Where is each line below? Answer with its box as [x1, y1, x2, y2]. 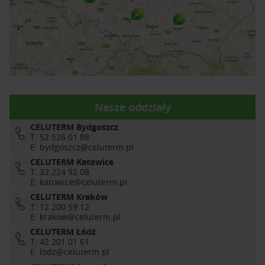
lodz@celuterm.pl [40, 246, 109, 258]
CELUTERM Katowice [30, 156, 114, 167]
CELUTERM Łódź [30, 226, 96, 238]
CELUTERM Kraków [30, 191, 108, 203]
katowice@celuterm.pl [40, 176, 127, 188]
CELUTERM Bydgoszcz [30, 121, 118, 132]
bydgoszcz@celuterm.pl [40, 141, 134, 153]
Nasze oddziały [94, 100, 171, 115]
